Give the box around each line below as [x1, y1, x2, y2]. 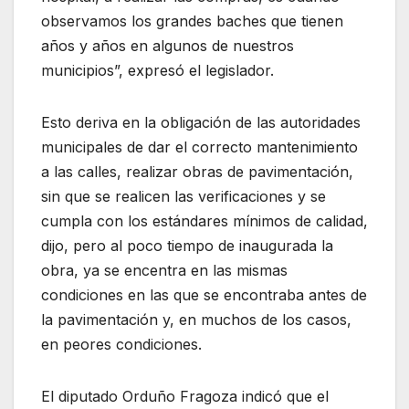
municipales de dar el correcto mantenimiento [41, 137, 358, 156]
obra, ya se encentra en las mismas [41, 260, 288, 279]
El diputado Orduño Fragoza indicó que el [41, 386, 329, 405]
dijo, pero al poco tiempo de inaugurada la [41, 236, 333, 255]
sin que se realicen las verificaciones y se [41, 186, 326, 205]
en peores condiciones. [41, 334, 202, 353]
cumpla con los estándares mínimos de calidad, [41, 211, 368, 230]
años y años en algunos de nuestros [41, 36, 294, 55]
